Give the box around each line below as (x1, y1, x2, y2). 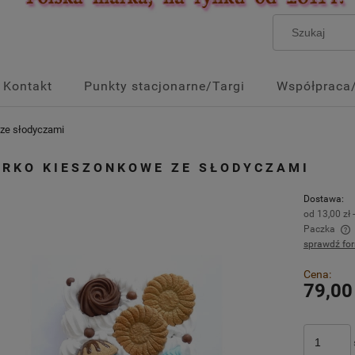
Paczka (303, 223, 335, 235)
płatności (136, 273, 178, 286)
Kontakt (3, 78, 52, 94)
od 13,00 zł (303, 208, 350, 220)
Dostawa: (303, 193, 344, 205)
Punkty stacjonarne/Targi (84, 78, 245, 94)
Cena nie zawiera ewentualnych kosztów (136, 258, 318, 271)
